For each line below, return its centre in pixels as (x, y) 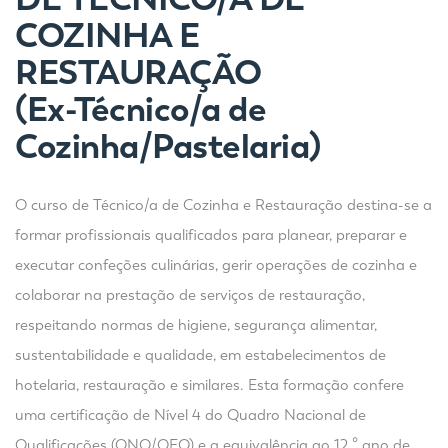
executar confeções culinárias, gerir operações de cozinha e (216, 265)
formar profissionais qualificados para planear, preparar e (211, 235)
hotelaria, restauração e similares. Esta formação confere (209, 385)
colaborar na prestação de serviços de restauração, (190, 295)
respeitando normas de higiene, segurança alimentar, (196, 325)
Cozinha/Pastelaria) (168, 146)
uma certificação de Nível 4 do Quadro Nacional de (190, 415)
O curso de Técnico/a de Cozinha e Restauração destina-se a (223, 205)
